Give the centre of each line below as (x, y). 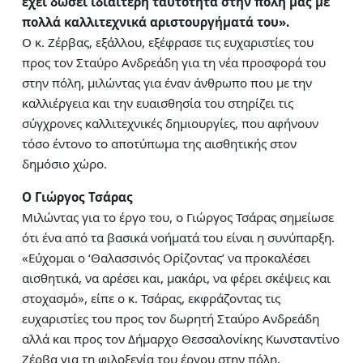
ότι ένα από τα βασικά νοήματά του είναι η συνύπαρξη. (179, 237)
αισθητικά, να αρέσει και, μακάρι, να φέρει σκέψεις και (177, 278)
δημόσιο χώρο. (65, 164)
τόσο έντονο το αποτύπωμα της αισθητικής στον (160, 143)
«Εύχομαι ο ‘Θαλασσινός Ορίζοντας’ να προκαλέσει (167, 258)
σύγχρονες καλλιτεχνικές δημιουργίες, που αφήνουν (171, 123)
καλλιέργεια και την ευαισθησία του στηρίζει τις (158, 103)
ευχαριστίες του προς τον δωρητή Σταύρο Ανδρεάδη (171, 318)
